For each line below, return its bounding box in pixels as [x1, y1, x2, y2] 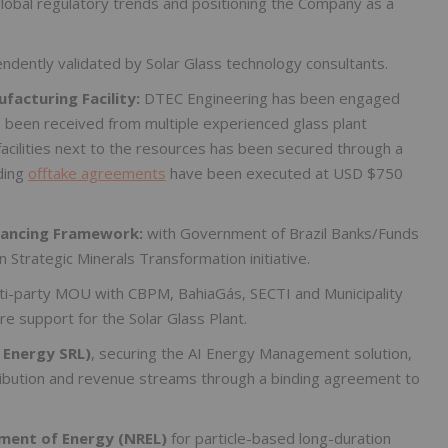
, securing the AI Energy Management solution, [91, 343, 412, 364]
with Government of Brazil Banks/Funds [147, 223, 419, 244]
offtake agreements [28, 163, 166, 184]
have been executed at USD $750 [166, 163, 403, 184]
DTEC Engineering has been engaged [140, 88, 400, 109]
